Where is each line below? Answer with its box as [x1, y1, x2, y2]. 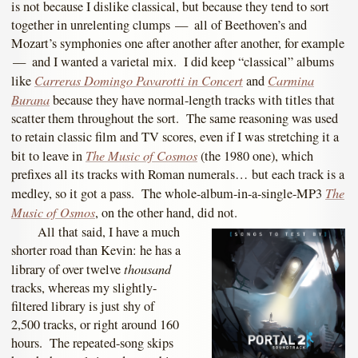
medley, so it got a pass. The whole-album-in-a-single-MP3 [11, 185, 325, 203]
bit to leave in [11, 147, 86, 165]
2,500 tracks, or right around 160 [11, 315, 179, 333]
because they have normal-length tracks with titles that [50, 91, 335, 109]
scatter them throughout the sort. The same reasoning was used [11, 109, 338, 128]
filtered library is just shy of [11, 296, 154, 315]
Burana [11, 90, 50, 109]
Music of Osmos [11, 203, 95, 221]
